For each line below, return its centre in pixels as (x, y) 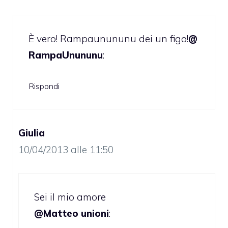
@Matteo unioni (72, 213)
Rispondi (44, 86)
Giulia (32, 133)
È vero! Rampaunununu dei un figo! (108, 38)
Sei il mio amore (70, 197)
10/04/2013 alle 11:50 (66, 150)
